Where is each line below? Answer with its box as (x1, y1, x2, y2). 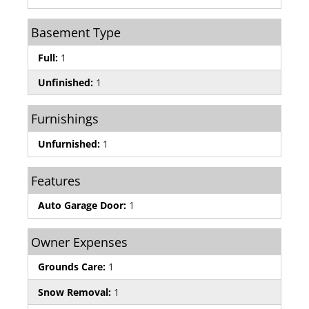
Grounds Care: (38, 260, 106, 274)
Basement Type (31, 24, 121, 41)
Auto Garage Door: (38, 199, 126, 212)
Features (31, 172, 81, 189)
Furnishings (31, 110, 99, 128)
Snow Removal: (38, 285, 111, 299)
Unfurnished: (38, 137, 100, 150)
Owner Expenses (31, 233, 128, 250)
